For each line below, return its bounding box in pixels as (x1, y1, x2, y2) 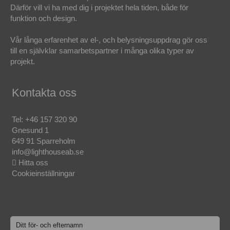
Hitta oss (16, 158, 48, 167)
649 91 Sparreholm (11, 137, 75, 146)
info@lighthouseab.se (11, 147, 84, 157)
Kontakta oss (11, 86, 76, 100)
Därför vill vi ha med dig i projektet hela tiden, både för (10, 3, 189, 12)
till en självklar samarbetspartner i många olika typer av (10, 46, 195, 55)
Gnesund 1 (11, 126, 49, 135)
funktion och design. (10, 14, 78, 23)
